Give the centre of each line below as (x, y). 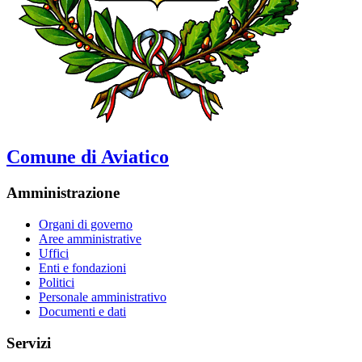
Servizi (29, 343)
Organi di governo (86, 225)
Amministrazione (63, 193)
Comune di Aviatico (88, 157)
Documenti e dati (82, 312)
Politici (57, 283)
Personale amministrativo (103, 297)
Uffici (54, 254)
